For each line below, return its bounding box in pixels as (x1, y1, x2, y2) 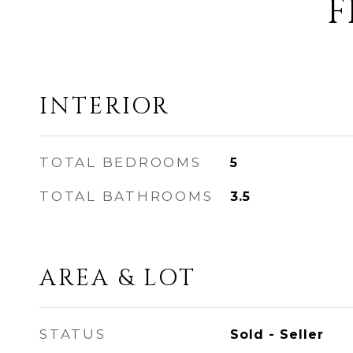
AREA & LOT (39, 263, 196, 294)
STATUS (39, 326, 106, 342)
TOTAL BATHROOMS (39, 188, 214, 204)
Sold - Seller (229, 327, 324, 342)
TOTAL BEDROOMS (39, 154, 202, 170)
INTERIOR (39, 91, 170, 122)
